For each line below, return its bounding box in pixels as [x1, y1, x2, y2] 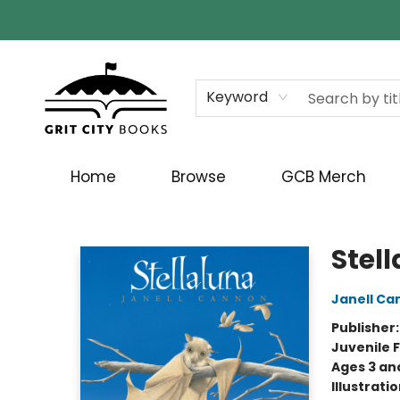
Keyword [205, 87, 268, 107]
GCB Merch [281, 166, 366, 187]
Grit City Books [13, 205, 104, 223]
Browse [171, 166, 226, 187]
